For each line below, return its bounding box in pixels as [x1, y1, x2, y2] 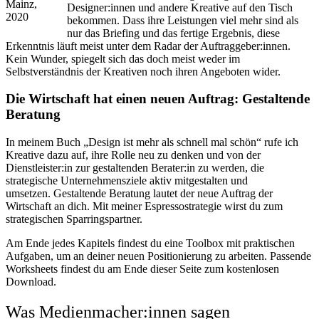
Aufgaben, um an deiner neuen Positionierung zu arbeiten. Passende [6, 249, 311, 262]
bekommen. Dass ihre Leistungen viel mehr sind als [67, 14, 298, 26]
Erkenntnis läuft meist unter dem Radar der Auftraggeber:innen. [6, 39, 291, 52]
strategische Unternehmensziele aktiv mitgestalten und [6, 174, 248, 187]
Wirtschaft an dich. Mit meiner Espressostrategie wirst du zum [6, 199, 283, 212]
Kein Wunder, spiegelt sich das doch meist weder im [6, 52, 240, 65]
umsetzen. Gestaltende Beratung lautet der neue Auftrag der [6, 187, 273, 199]
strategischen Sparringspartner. [6, 212, 142, 225]
